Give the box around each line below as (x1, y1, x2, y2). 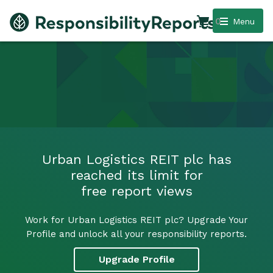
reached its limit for (70, 167, 203, 183)
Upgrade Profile (98, 253, 175, 266)
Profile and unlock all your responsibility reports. (26, 228, 247, 239)
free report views (80, 183, 193, 199)
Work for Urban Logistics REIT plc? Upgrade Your (25, 214, 248, 225)
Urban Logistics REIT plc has (41, 151, 232, 167)
